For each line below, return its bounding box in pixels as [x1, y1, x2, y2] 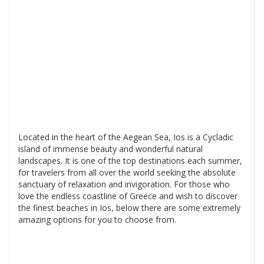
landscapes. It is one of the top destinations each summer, [18, 155, 242, 167]
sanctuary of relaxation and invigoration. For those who [18, 179, 230, 190]
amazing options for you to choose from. [18, 214, 176, 226]
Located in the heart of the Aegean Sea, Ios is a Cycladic [18, 131, 233, 143]
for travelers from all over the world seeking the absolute [18, 167, 236, 179]
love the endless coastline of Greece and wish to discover [18, 190, 237, 202]
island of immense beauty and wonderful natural [18, 143, 203, 155]
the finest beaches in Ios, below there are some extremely [18, 202, 240, 214]
